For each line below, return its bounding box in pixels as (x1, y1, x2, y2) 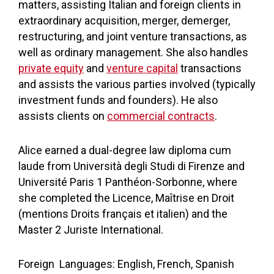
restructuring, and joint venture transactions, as (18, 30, 247, 43)
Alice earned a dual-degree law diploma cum (18, 144, 231, 157)
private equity (18, 62, 84, 75)
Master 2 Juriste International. (18, 223, 163, 236)
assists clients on (18, 109, 107, 122)
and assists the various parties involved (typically (18, 78, 256, 91)
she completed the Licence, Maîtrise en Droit (18, 191, 234, 204)
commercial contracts (107, 109, 215, 122)
